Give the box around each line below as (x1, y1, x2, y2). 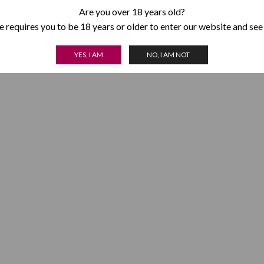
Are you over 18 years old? (79, 5, 185, 17)
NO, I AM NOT (147, 50, 190, 60)
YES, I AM (74, 50, 103, 60)
